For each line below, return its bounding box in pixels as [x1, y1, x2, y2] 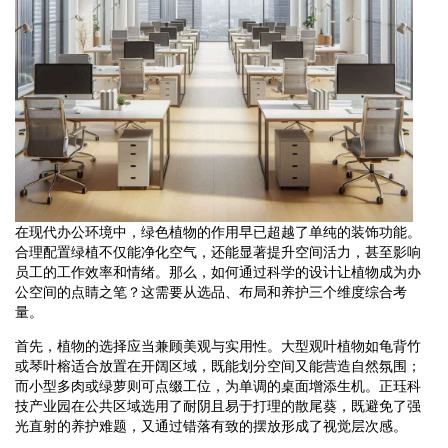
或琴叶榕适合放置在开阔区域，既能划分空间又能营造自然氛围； [15, 357, 421, 374]
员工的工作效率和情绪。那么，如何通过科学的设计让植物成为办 [15, 263, 421, 280]
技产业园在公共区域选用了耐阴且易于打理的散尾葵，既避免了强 [15, 397, 421, 414]
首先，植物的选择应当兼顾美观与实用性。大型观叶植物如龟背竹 [15, 337, 421, 354]
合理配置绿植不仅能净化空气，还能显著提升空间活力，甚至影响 [15, 243, 421, 260]
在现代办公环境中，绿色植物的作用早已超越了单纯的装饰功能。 [15, 223, 421, 240]
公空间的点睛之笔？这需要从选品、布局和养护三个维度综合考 [15, 283, 407, 300]
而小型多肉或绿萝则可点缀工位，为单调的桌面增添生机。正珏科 [15, 377, 421, 394]
